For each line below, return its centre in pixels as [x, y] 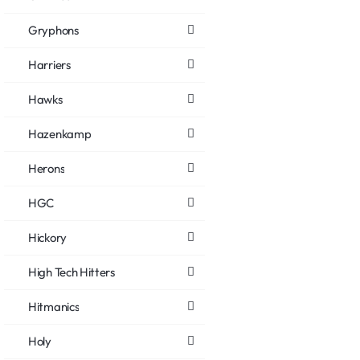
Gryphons [53, 30]
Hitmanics [54, 306]
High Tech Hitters [72, 272]
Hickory [47, 237]
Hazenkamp [60, 133]
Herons [47, 168]
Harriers [49, 64]
